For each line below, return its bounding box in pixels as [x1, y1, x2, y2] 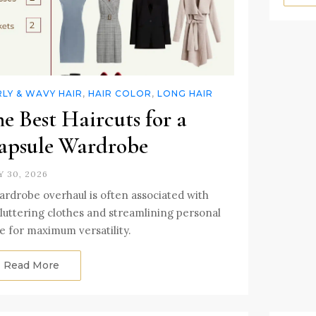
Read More [4, 258, 59, 272]
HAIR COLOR [88, 87, 152, 99]
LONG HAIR [157, 87, 213, 99]
